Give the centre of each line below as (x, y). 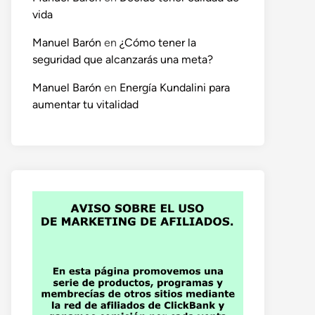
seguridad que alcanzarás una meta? (123, 60)
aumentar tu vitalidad (85, 105)
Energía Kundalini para (175, 88)
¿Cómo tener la (158, 43)
